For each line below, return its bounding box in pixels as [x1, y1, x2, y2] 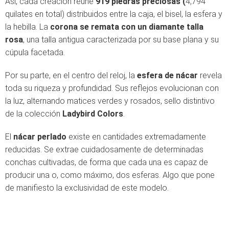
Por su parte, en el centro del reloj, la [5, 71, 137, 80]
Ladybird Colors [62, 109, 123, 119]
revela [198, 71, 222, 80]
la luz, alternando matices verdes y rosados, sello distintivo [5, 96, 215, 106]
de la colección [5, 109, 62, 119]
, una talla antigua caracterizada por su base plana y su [23, 35, 219, 44]
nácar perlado [13, 132, 66, 142]
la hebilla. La [5, 22, 50, 32]
